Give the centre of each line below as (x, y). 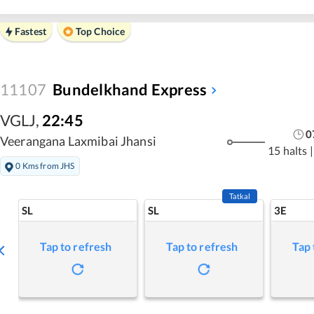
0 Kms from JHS (45, 165)
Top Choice (100, 31)
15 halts (288, 151)
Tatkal (240, 196)
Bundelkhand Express (130, 89)
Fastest (30, 31)
